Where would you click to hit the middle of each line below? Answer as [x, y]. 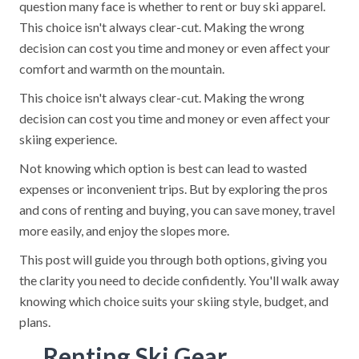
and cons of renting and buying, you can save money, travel [177, 210]
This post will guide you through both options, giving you [173, 259]
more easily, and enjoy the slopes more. [124, 230]
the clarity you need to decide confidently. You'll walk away [179, 280]
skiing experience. [68, 139]
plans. [35, 322]
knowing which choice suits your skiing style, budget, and [174, 301]
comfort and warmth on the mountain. [122, 69]
